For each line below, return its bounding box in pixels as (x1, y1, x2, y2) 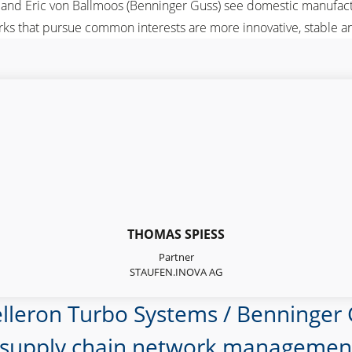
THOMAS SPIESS (127, 225, 225, 243)
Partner (158, 249, 194, 264)
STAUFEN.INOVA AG (130, 264, 222, 279)
